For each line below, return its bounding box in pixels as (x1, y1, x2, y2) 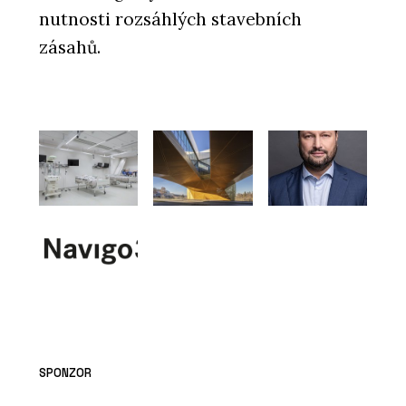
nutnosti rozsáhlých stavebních (39, 7, 302, 30)
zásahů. (39, 35, 101, 58)
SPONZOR (39, 365, 92, 382)
